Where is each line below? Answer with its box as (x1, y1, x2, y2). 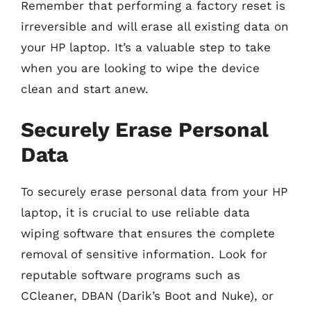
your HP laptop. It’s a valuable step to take (21, 40, 271, 54)
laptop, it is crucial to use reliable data (21, 205, 250, 219)
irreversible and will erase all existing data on (21, 19, 289, 33)
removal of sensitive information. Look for (21, 246, 267, 261)
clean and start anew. (21, 82, 149, 96)
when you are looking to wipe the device (21, 61, 260, 75)
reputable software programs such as (21, 267, 240, 282)
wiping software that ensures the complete (21, 226, 275, 240)
